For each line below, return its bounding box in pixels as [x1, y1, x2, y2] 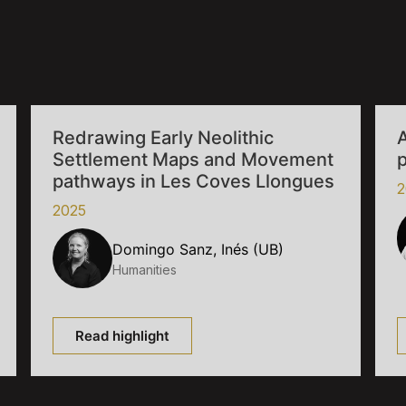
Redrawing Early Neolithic [53, 127, 274, 150]
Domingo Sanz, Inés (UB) [112, 239, 284, 258]
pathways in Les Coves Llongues [53, 170, 334, 193]
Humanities [112, 261, 177, 277]
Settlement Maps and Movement [53, 149, 333, 171]
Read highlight [75, 327, 169, 345]
